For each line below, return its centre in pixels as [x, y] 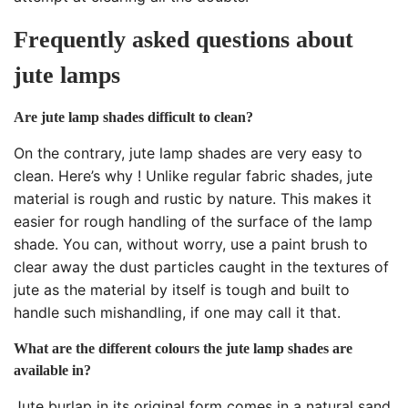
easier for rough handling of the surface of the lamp [193, 222]
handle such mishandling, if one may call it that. [177, 313]
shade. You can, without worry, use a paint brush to [191, 245]
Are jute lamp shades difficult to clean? [133, 117]
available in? [52, 371]
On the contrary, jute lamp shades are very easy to [188, 153]
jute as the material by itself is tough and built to [182, 290]
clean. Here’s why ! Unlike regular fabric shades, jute [193, 176]
